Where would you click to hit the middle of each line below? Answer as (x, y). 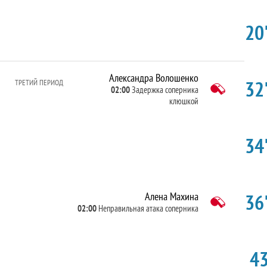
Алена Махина (171, 196)
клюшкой (184, 101)
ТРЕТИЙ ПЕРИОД (39, 83)
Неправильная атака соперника (148, 208)
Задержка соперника (165, 89)
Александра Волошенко (153, 77)
